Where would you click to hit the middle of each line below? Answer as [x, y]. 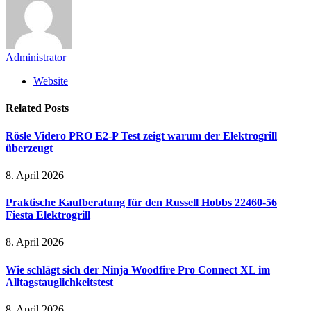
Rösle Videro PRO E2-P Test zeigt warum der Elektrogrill [141, 135]
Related [25, 108]
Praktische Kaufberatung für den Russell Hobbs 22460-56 [141, 203]
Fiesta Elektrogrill [48, 215]
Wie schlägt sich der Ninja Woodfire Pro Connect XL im [138, 269]
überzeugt [29, 148]
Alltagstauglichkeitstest [59, 282]
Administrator [36, 58]
